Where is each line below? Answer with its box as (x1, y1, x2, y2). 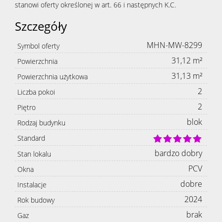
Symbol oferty (17, 41, 59, 51)
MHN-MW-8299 (147, 40, 202, 51)
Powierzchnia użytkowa (17, 72, 88, 82)
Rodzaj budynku (17, 118, 65, 128)
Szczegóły (15, 18, 67, 35)
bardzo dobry (155, 148, 202, 159)
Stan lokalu (17, 149, 51, 159)
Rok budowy (17, 195, 55, 205)
